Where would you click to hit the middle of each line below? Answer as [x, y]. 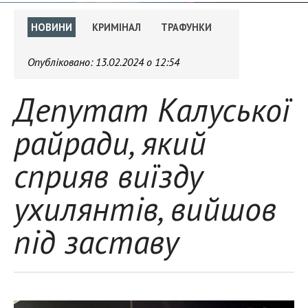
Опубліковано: [62, 62]
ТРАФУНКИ [186, 27]
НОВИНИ [52, 27]
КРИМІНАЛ [117, 27]
